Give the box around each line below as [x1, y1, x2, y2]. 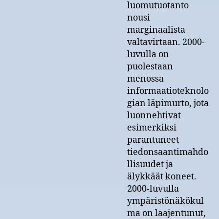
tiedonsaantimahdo [127, 147, 208, 158]
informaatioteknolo [127, 86, 209, 97]
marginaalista [127, 24, 185, 36]
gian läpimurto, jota [127, 98, 209, 109]
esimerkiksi [127, 122, 176, 133]
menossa [127, 73, 164, 85]
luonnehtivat [127, 110, 181, 121]
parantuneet [127, 134, 179, 146]
